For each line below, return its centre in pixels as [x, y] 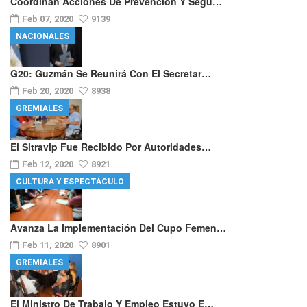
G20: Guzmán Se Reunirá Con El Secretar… [111, 74]
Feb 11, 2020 [49, 245]
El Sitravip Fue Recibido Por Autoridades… [111, 147]
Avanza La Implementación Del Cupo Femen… [118, 227]
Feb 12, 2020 [49, 164]
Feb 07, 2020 [49, 19]
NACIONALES [42, 36]
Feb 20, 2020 [49, 91]
